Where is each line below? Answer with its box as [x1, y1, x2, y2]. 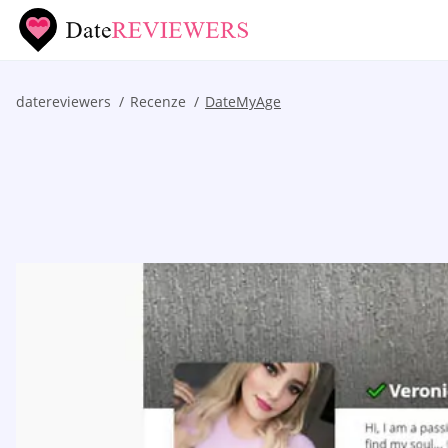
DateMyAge [205, 92, 281, 111]
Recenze [130, 92, 186, 111]
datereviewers [16, 92, 111, 111]
